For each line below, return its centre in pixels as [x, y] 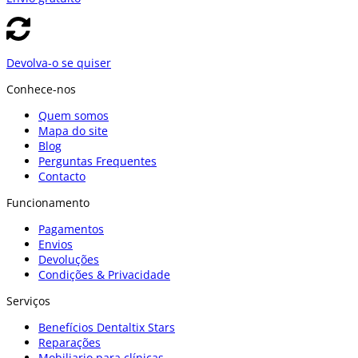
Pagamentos [71, 229]
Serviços [28, 301]
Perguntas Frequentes [97, 161]
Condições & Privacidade [104, 274]
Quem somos [74, 115]
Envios [56, 244]
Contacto [62, 176]
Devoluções [69, 259]
